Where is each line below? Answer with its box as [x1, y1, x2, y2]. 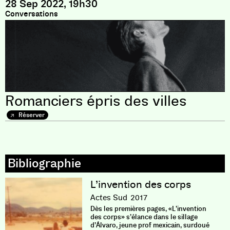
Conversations [5, 9, 58, 19]
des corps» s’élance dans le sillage [90, 213, 198, 221]
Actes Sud [90, 193, 127, 203]
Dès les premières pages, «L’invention [90, 204, 206, 213]
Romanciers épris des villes [5, 92, 187, 110]
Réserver [17, 111, 45, 119]
